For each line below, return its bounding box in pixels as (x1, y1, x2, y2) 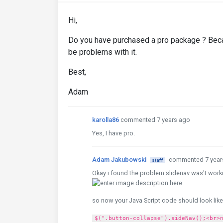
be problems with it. (68, 47, 137, 57)
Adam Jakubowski (92, 156, 146, 163)
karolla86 (92, 116, 119, 123)
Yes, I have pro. (92, 129, 135, 137)
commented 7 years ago (120, 116, 190, 123)
